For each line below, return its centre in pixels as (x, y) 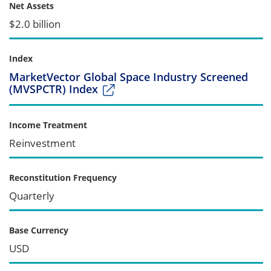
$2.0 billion (35, 24)
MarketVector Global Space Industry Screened (129, 77)
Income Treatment (48, 125)
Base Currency (39, 230)
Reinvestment (42, 143)
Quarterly (32, 195)
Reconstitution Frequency (63, 177)
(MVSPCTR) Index (54, 89)
